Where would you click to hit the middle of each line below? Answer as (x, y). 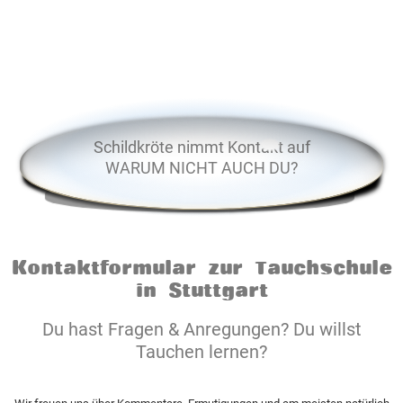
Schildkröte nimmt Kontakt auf (201, 148)
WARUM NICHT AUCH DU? (201, 168)
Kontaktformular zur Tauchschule (201, 267)
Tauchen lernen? (201, 352)
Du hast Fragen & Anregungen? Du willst (201, 329)
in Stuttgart (201, 289)
